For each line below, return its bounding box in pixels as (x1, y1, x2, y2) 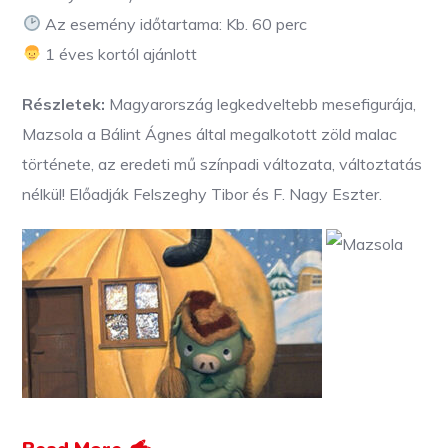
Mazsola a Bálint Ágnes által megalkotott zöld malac (22, 123, 398, 144)
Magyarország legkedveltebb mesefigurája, (105, 93, 417, 114)
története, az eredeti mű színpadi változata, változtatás (22, 153, 423, 174)
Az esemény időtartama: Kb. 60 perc (40, 13, 307, 34)
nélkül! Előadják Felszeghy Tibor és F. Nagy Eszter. (22, 183, 383, 204)
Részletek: (22, 93, 106, 114)
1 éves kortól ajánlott (40, 43, 197, 64)
